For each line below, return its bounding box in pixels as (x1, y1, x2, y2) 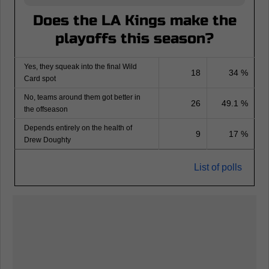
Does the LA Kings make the (32, 12, 237, 30)
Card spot (24, 74, 56, 83)
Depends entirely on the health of (24, 124, 132, 133)
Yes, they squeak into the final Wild (24, 62, 137, 71)
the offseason (24, 105, 68, 114)
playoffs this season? (55, 30, 214, 48)
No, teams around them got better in (24, 93, 141, 102)
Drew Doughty (24, 136, 71, 145)
